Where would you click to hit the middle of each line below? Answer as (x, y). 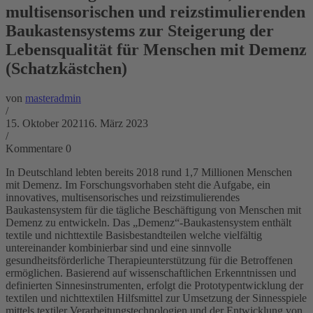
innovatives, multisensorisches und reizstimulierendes (123, 197)
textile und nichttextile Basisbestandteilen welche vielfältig (134, 235)
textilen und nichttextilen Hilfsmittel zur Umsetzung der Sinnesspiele (156, 298)
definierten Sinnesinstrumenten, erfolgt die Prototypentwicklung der (154, 285)
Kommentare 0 (38, 148)
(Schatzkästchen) (66, 68)
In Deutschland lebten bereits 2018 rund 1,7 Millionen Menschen (149, 172)
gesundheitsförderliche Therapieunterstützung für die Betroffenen (149, 260)
